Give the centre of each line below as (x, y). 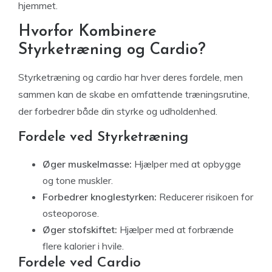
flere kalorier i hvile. (83, 246)
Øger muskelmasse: (87, 164)
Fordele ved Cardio (80, 263)
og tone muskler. (78, 180)
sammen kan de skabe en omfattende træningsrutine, (134, 94)
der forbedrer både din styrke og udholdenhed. (118, 111)
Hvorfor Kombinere (87, 32)
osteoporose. (71, 213)
